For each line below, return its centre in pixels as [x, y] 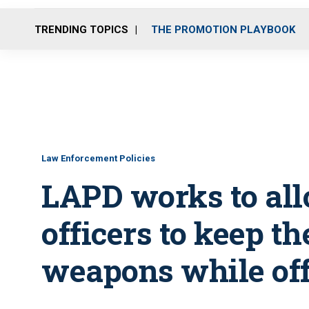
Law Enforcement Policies [98, 158]
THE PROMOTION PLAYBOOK [223, 29]
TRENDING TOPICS [81, 29]
